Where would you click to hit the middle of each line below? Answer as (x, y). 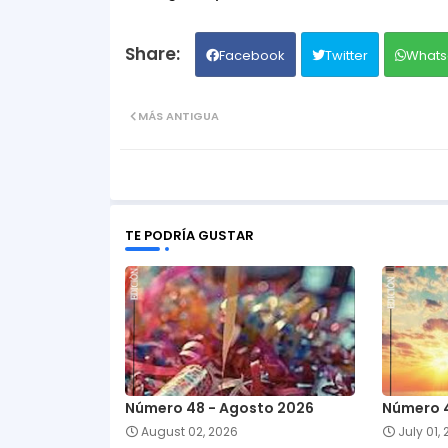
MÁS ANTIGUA (178, 115)
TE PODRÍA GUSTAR (189, 235)
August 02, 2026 (189, 431)
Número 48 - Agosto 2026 (219, 407)
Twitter (346, 55)
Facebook (251, 55)
